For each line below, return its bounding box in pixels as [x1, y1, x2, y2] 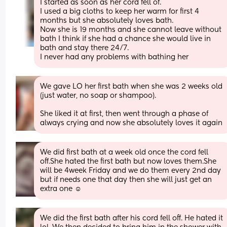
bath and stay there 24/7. [40, 44, 131, 52]
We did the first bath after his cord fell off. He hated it [40, 214, 223, 222]
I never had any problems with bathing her [40, 53, 189, 61]
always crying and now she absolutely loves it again [40, 119, 223, 127]
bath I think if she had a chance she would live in [40, 35, 211, 43]
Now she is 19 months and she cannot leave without [40, 26, 222, 33]
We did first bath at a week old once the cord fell [40, 148, 209, 156]
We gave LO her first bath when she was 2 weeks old [40, 83, 223, 90]
